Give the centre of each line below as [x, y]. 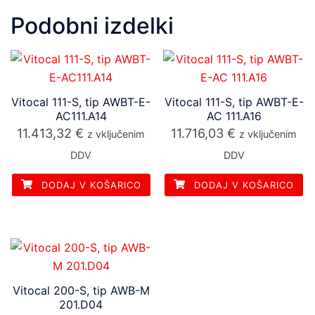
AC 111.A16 [234, 116]
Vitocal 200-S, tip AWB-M [81, 290]
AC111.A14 [81, 116]
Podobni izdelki [92, 26]
